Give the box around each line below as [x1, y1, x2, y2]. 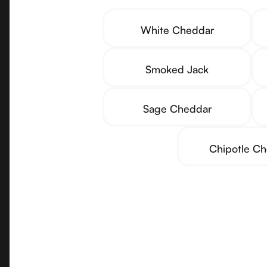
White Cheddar [140, 23, 214, 36]
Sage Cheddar [142, 102, 212, 116]
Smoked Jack [145, 63, 209, 76]
